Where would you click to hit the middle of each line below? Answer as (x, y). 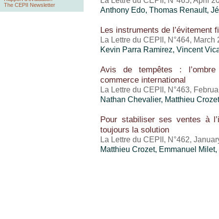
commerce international (143, 80)
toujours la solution (135, 130)
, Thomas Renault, (178, 10)
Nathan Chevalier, (132, 99)
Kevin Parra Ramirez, (138, 50)
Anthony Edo (123, 10)
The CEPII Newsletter (30, 5)
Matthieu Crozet (128, 149)
